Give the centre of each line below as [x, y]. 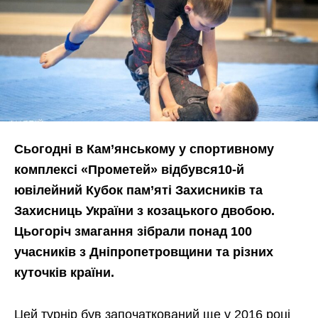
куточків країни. [64, 273]
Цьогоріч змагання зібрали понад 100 [133, 232]
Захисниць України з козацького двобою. [144, 211]
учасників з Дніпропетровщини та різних [144, 252]
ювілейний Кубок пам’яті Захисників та [138, 191]
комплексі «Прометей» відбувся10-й [129, 170]
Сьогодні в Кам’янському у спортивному [144, 149]
